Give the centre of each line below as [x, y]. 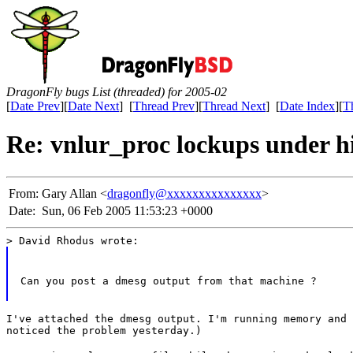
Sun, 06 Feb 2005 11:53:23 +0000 [127, 210]
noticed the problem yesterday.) [104, 330]
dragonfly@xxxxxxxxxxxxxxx [184, 193]
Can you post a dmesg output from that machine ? [168, 281]
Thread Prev [164, 106]
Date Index [307, 106]
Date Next [93, 106]
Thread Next [234, 106]
